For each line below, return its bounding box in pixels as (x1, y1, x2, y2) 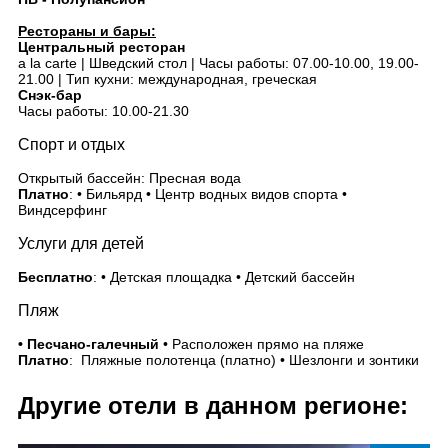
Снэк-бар (18, 87, 82, 103)
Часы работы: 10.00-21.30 (18, 103, 189, 119)
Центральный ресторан (18, 39, 185, 55)
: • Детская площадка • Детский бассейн (93, 269, 355, 285)
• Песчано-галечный (18, 336, 159, 352)
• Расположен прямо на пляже (159, 336, 364, 352)
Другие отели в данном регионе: (18, 392, 408, 419)
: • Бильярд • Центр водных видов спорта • (69, 186, 347, 202)
